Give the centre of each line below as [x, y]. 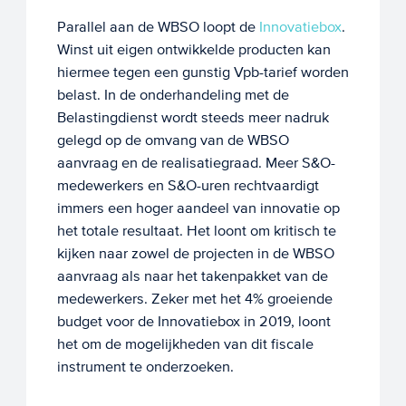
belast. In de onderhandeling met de [173, 95]
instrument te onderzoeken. [145, 367]
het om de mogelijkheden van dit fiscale [185, 344]
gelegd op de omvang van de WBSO [173, 140]
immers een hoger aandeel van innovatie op [198, 208]
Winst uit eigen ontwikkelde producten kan [193, 50]
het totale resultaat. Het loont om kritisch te [196, 231]
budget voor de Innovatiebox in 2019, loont [193, 322]
